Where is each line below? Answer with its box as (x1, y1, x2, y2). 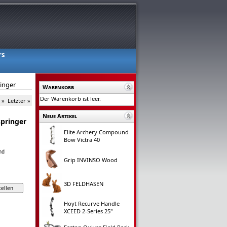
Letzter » (8, 97, 30, 104)
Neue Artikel (43, 112, 77, 120)
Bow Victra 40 (64, 136, 100, 143)
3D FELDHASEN (64, 180, 103, 187)
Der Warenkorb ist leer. (40, 95, 101, 102)
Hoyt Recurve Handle (64, 200, 120, 207)
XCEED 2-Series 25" (64, 207, 112, 215)
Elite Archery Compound (64, 128, 129, 136)
